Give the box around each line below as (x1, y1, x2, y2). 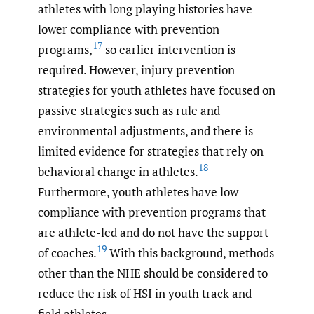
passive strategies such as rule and (38, 102, 220, 119)
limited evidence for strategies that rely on (38, 143, 264, 160)
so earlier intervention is (102, 41, 235, 58)
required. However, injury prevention (38, 62, 235, 78)
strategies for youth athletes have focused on (38, 82, 275, 99)
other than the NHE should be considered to (38, 265, 268, 282)
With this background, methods (107, 245, 274, 261)
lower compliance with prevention (38, 21, 219, 38)
